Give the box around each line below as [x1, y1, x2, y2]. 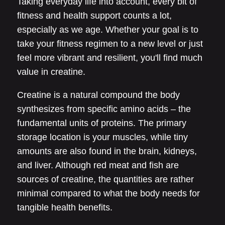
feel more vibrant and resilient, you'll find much [17, 53, 202, 63]
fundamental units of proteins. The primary [17, 118, 186, 128]
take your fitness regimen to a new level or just [17, 39, 203, 49]
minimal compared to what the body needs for [17, 188, 200, 198]
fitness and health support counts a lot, [17, 11, 172, 21]
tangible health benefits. [17, 202, 113, 212]
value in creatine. [17, 67, 85, 77]
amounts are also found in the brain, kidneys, [17, 146, 197, 156]
